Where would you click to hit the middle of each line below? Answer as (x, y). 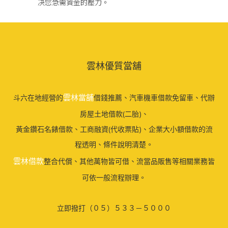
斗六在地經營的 (38, 97)
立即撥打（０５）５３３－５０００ (114, 208)
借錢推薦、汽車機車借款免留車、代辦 (154, 97)
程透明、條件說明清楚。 (114, 144)
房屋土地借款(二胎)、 (114, 114)
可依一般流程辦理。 (114, 177)
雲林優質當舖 (114, 66)
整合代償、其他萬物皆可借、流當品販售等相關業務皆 (129, 161)
